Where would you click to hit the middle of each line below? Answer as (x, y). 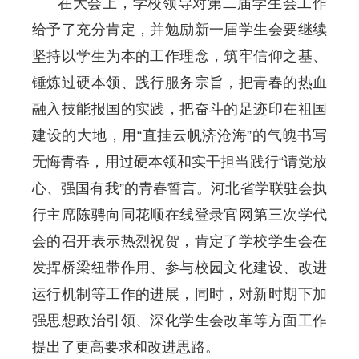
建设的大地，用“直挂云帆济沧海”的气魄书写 (179, 135)
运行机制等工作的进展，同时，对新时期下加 (179, 294)
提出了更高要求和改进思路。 (126, 347)
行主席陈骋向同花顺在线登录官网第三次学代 (179, 215)
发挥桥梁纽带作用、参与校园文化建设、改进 (179, 268)
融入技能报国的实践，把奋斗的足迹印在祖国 (179, 109)
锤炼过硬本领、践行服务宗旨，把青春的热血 (179, 83)
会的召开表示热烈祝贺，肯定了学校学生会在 (179, 241)
